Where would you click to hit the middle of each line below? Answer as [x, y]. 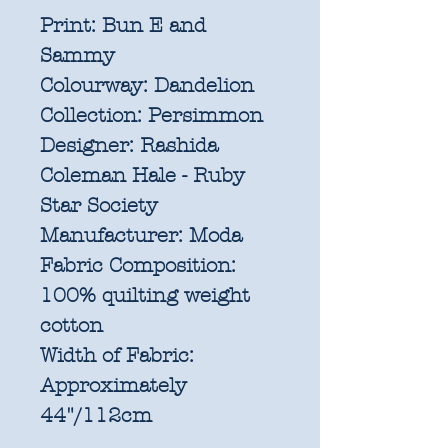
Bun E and [151, 25]
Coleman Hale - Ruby [142, 175]
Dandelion [204, 85]
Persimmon [202, 115]
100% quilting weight [145, 295]
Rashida [176, 145]
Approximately [113, 385]
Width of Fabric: [117, 355]
